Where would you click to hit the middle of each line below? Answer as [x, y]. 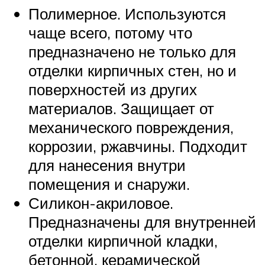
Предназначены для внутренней [142, 222]
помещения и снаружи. [109, 184]
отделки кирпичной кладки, [123, 240]
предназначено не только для [132, 51]
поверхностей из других [113, 89]
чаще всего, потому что [110, 32]
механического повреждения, [131, 127]
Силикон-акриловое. [101, 203]
